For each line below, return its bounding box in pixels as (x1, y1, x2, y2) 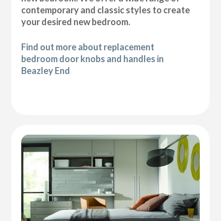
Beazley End (21, 65, 71, 76)
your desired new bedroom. (21, 16, 131, 27)
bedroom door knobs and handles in (21, 53, 164, 64)
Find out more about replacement (21, 41, 155, 52)
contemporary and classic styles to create (21, 4, 190, 15)
